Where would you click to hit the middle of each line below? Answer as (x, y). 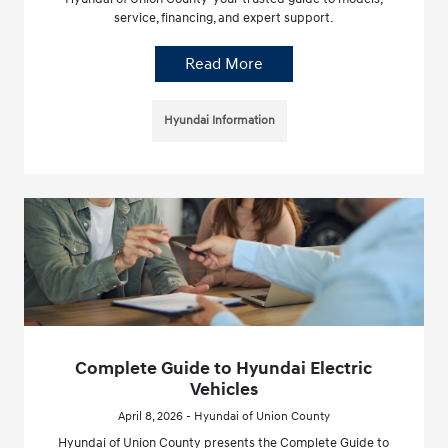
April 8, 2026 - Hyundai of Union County (223, 416)
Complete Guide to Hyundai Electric (224, 368)
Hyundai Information (220, 121)
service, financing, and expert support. (224, 18)
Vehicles (223, 389)
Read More (223, 64)
